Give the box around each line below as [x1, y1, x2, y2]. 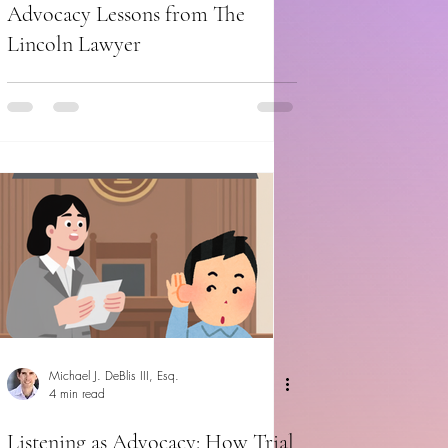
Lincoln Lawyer [7, 31, 141, 58]
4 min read [49, 385, 105, 403]
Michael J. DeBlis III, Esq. [49, 367, 179, 385]
